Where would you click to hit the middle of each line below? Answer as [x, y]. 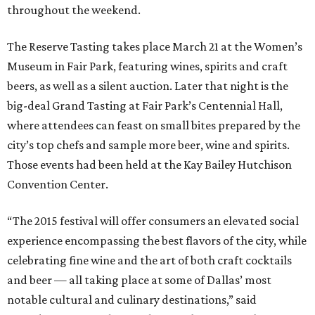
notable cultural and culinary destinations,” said [132, 300]
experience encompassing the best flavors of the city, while [157, 241]
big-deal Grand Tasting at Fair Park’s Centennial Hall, [145, 106]
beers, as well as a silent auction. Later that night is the [148, 86]
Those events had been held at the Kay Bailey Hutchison [149, 165]
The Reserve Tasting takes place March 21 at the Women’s [155, 47]
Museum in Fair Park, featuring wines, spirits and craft [147, 66]
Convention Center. [58, 185]
